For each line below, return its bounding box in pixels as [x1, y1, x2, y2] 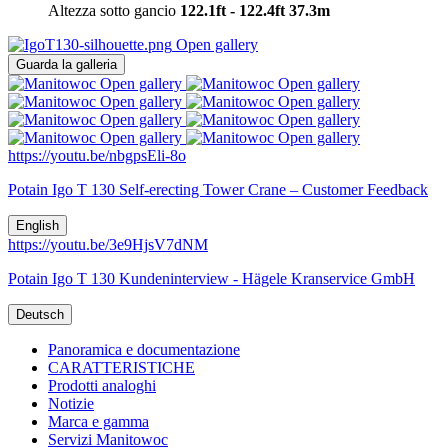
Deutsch [16, 307, 64, 323]
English [16, 218, 59, 234]
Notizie [48, 395, 94, 413]
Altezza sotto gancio [48, 2, 180, 20]
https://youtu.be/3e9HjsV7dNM [8, 236, 208, 254]
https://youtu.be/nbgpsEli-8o [8, 147, 186, 165]
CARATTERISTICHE [48, 359, 195, 377]
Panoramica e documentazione [48, 341, 240, 359]
